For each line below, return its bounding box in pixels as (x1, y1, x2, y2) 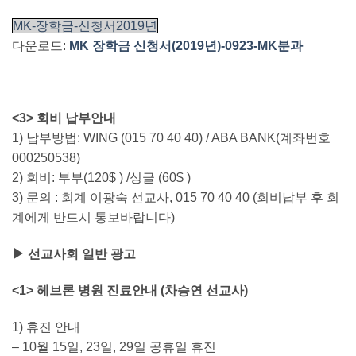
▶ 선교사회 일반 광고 (12, 247, 136, 261)
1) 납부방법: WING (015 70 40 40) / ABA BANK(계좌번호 (12, 131, 331, 145)
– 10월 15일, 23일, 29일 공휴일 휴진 (12, 339, 216, 354)
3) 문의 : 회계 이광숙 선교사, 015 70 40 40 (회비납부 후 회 (12, 191, 339, 205)
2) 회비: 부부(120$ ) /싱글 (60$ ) (12, 171, 191, 185)
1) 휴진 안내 (12, 319, 80, 334)
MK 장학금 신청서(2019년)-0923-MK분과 (69, 38, 303, 52)
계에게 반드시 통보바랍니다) (12, 211, 175, 225)
